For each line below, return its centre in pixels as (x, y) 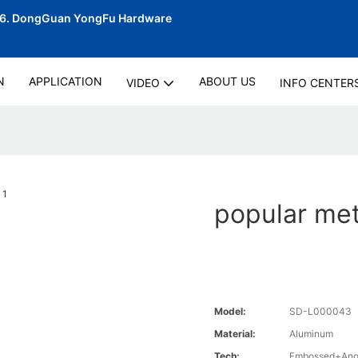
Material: (235, 334)
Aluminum (312, 334)
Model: (231, 312)
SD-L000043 (321, 312)
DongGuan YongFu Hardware (93, 18)
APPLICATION (65, 81)
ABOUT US (227, 81)
